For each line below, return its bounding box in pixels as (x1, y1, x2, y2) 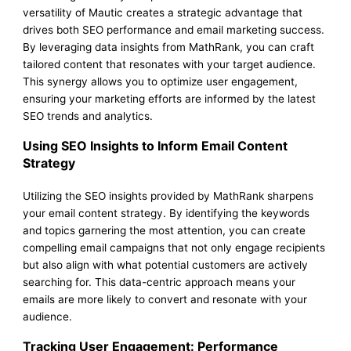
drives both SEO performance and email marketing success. (23, 24, 325, 37)
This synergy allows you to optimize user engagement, (23, 75, 299, 89)
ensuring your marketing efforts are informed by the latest (23, 92, 317, 106)
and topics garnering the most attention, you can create (23, 224, 306, 237)
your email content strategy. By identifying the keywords (23, 207, 310, 220)
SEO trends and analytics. (23, 110, 154, 123)
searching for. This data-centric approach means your (23, 276, 296, 289)
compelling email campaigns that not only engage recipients (23, 241, 326, 255)
